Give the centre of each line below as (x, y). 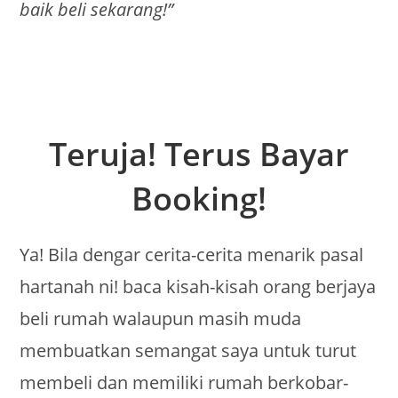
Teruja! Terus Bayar (199, 155)
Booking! (199, 199)
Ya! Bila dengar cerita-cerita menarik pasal (192, 255)
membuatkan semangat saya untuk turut (188, 351)
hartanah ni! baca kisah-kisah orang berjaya (198, 287)
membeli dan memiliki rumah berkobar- (184, 383)
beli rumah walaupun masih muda (161, 319)
